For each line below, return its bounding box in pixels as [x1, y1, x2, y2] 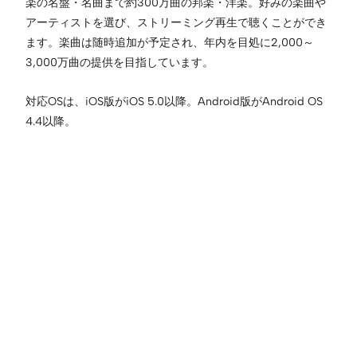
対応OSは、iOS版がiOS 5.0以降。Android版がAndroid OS [25, 93, 323, 108]
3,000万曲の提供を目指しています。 [25, 54, 214, 69]
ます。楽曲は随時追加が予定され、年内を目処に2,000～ [25, 34, 314, 49]
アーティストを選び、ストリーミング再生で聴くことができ [25, 14, 327, 29]
